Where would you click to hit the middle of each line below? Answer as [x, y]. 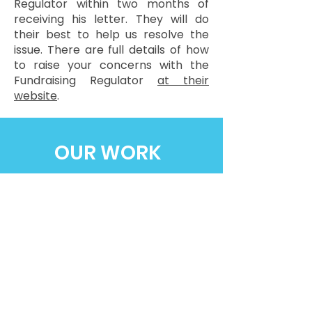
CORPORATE [111, 295]
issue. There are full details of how [111, 50]
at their [183, 80]
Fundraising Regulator [86, 80]
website [36, 96]
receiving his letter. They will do [111, 19]
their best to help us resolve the [111, 34]
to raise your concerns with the [111, 65]
